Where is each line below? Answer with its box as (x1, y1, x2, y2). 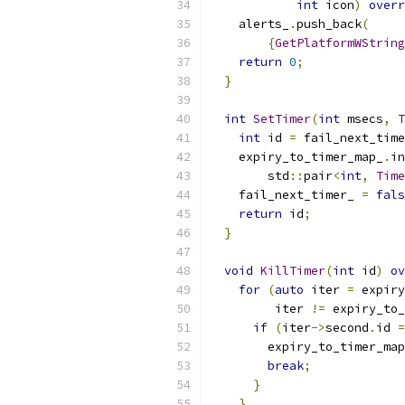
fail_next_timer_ (210, 187, 362, 202)
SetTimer (253, 111, 311, 127)
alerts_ (210, 16, 289, 32)
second (325, 320, 369, 335)
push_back (297, 16, 362, 32)
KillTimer (260, 263, 325, 278)
